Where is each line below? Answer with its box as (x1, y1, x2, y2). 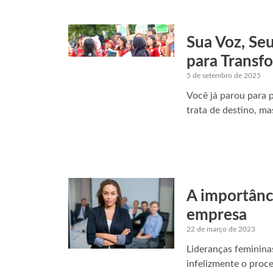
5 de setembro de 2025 (186, 72, 261, 80)
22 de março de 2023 (186, 225, 256, 233)
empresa (186, 207, 247, 223)
